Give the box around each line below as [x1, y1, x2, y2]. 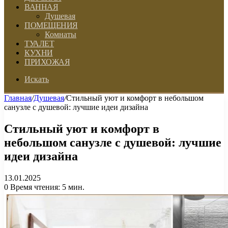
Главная [4, 94, 32, 102]
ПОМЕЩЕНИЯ [24, 21, 78, 30]
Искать [24, 75, 49, 83]
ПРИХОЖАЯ [24, 58, 70, 66]
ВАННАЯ [24, 3, 58, 11]
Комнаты [45, 30, 76, 39]
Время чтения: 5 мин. [8, 182, 84, 191]
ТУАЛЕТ [24, 39, 54, 48]
